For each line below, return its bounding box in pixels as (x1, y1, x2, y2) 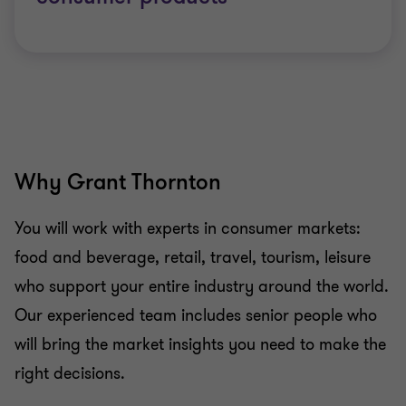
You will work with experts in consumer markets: (14, 217, 361, 239)
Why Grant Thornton (14, 169, 221, 197)
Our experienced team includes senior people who (14, 304, 377, 326)
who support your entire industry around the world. (14, 275, 389, 297)
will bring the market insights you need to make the (14, 333, 386, 355)
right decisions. (14, 362, 125, 384)
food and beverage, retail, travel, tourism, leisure (14, 246, 371, 268)
